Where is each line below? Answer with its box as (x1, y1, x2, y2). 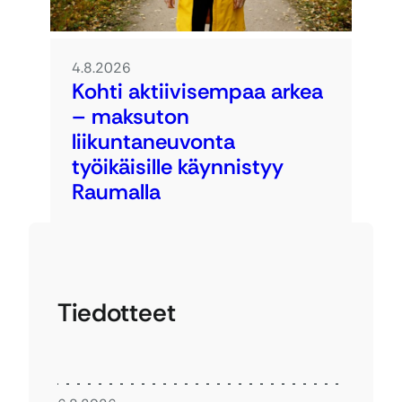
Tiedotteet (57, 296, 176, 329)
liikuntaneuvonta (72, 127, 235, 156)
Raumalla (72, 178, 177, 206)
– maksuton (72, 102, 189, 131)
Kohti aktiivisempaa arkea (72, 77, 323, 106)
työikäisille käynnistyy (72, 153, 284, 181)
